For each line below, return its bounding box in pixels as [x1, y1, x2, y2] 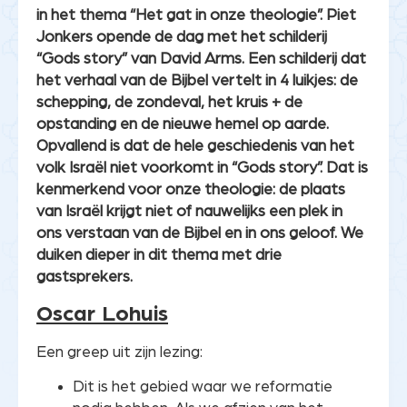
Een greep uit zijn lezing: [36, 343, 203, 360]
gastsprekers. [36, 269, 133, 285]
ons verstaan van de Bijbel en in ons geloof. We [36, 225, 363, 242]
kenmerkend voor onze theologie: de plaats [36, 182, 345, 198]
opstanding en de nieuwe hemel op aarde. [36, 116, 329, 133]
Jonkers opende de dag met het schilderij [36, 29, 327, 45]
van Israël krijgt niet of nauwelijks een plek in [36, 203, 342, 220]
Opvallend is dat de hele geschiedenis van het [36, 138, 354, 154]
